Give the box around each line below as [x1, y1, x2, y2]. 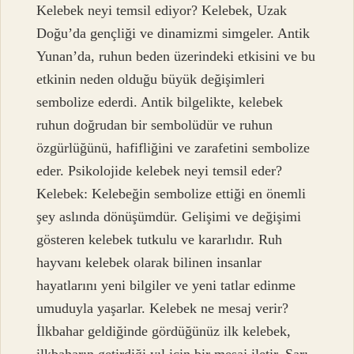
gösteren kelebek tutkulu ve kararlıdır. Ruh [36, 232, 283, 248]
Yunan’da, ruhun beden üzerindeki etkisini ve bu [36, 48, 316, 65]
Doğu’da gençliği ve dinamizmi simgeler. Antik [36, 25, 311, 42]
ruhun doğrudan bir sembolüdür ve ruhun [36, 117, 273, 134]
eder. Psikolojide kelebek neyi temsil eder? [36, 163, 283, 179]
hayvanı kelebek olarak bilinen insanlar [36, 254, 262, 271]
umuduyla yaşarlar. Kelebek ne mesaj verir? [36, 300, 289, 317]
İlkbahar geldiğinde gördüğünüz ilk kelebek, [36, 323, 292, 340]
